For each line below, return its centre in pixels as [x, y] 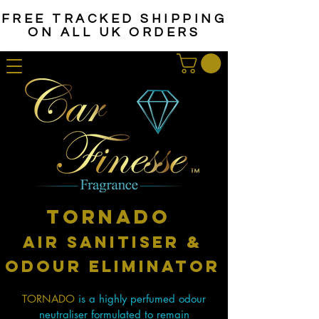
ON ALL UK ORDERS [114, 32]
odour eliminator [113, 267]
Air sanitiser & [113, 242]
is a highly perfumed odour [140, 299]
